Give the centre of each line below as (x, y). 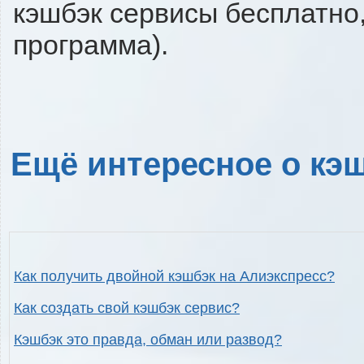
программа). (91, 44)
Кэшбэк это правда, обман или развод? (148, 340)
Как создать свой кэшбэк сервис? (127, 308)
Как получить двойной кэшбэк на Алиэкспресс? (174, 277)
